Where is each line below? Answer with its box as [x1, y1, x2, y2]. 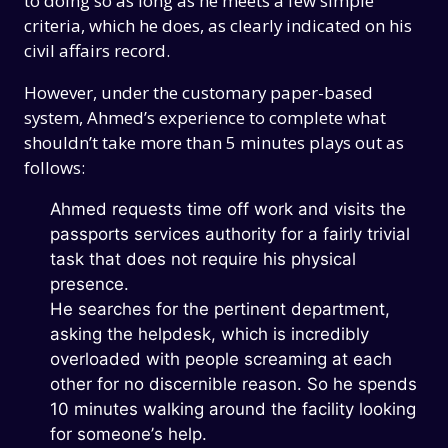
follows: [24, 156, 86, 180]
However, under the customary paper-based [24, 81, 374, 105]
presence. [49, 274, 129, 294]
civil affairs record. [24, 39, 171, 63]
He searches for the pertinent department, [49, 299, 390, 319]
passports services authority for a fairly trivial [49, 224, 410, 244]
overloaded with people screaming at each [49, 349, 392, 369]
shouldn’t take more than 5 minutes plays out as [24, 131, 405, 155]
